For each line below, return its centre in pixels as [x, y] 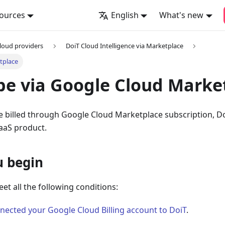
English [125, 15]
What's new [182, 15]
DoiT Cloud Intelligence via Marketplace [124, 46]
